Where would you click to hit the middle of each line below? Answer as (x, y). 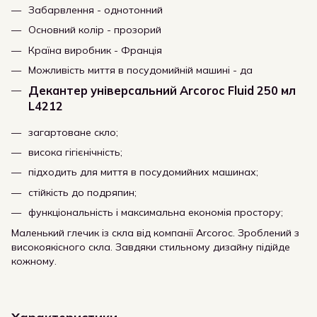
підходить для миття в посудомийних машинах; (143, 172)
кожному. (34, 261)
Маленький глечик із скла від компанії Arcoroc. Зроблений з (155, 232)
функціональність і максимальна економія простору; (156, 213)
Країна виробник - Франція (95, 50)
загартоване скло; (73, 132)
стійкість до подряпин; (82, 192)
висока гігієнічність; (75, 152)
